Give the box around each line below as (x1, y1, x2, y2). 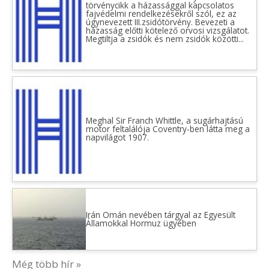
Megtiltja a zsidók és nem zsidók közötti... (85, 32, 244, 44)
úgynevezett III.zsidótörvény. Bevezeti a (85, 16, 235, 28)
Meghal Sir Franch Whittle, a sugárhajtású (85, 115, 243, 127)
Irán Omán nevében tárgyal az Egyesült (85, 208, 235, 220)
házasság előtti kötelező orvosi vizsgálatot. (85, 24, 249, 36)
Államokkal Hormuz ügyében (85, 217, 196, 229)
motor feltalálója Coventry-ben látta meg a (85, 123, 250, 135)
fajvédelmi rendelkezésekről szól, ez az (85, 7, 237, 19)
